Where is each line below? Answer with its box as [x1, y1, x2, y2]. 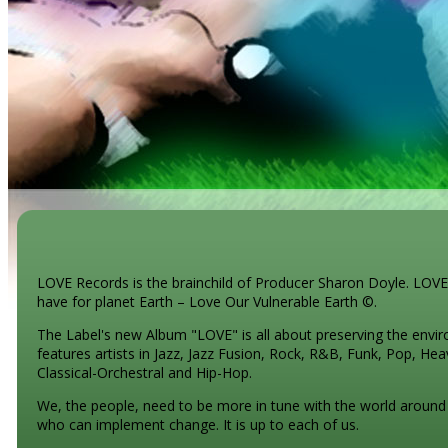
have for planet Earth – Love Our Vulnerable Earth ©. [37, 292, 377, 311]
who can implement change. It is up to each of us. [37, 415, 359, 434]
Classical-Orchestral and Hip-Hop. [37, 363, 252, 382]
